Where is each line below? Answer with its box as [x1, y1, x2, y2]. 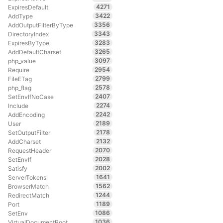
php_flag [7, 84, 31, 92]
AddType [7, 12, 33, 20]
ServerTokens [7, 173, 46, 181]
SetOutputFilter [7, 128, 50, 136]
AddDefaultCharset [7, 48, 61, 56]
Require [7, 66, 29, 74]
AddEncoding [7, 111, 45, 118]
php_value [7, 57, 36, 65]
